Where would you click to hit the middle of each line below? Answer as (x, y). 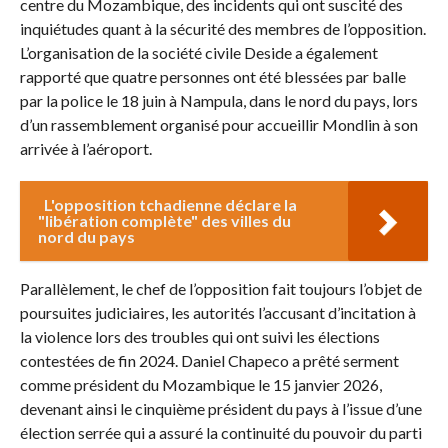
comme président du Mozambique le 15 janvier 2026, (200, 385)
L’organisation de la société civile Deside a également (198, 53)
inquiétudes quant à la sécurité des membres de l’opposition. (222, 29)
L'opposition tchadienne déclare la (170, 205)
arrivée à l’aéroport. (85, 149)
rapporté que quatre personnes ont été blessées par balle (212, 77)
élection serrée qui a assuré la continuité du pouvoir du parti (220, 433)
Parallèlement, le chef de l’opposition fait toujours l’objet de (220, 289)
